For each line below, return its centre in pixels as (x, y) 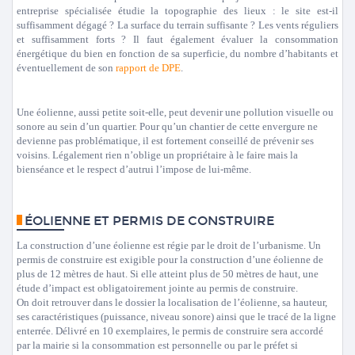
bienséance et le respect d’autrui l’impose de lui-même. (134, 169)
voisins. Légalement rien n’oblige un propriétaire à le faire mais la (157, 155)
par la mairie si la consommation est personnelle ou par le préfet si (157, 345)
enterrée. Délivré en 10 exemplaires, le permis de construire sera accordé (170, 331)
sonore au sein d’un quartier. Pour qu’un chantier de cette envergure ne (167, 126)
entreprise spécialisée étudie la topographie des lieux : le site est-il (177, 11)
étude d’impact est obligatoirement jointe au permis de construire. (157, 288)
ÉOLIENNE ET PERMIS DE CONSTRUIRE (149, 221)
